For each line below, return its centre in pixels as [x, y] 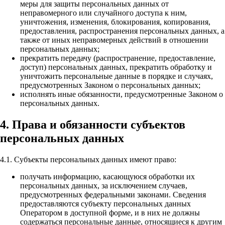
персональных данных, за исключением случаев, [104, 186]
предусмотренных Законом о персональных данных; [110, 85]
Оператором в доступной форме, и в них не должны [110, 213]
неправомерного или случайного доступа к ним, [103, 13]
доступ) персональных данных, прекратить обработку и [116, 67]
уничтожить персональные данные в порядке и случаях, [117, 76]
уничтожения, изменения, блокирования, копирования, [115, 22]
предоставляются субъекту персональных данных [105, 204]
